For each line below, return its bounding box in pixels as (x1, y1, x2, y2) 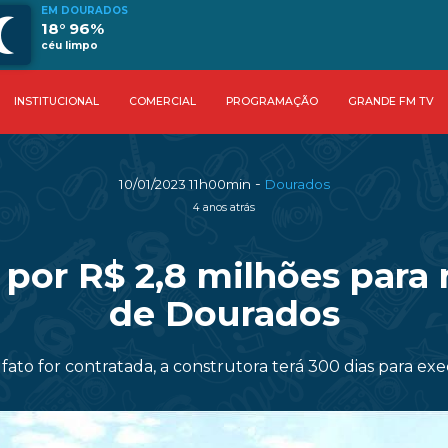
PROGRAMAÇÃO (225, 95, 318, 108)
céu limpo (41, 39, 98, 52)
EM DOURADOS (41, 4, 128, 17)
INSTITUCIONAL (13, 95, 99, 108)
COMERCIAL (128, 95, 196, 108)
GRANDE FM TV (347, 95, 434, 108)
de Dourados (108, 292, 340, 335)
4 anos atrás (193, 201, 255, 214)
